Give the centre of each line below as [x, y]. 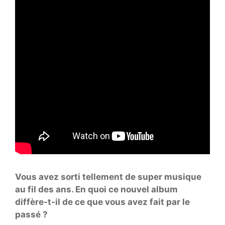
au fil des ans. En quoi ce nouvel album [96, 189]
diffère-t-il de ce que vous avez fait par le [102, 202]
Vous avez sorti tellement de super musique [108, 177]
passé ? [31, 214]
